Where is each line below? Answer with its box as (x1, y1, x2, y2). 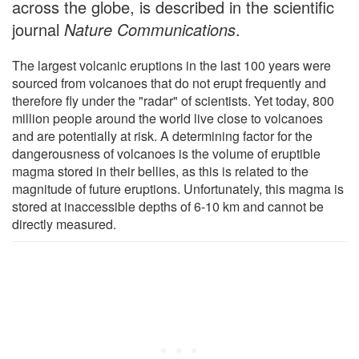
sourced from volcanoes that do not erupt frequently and (12, 73, 326, 92)
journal (12, 17, 64, 41)
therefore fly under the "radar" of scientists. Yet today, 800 (12, 91, 334, 110)
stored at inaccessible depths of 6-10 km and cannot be (12, 196, 324, 216)
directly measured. (12, 214, 116, 233)
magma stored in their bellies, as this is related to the (12, 161, 309, 180)
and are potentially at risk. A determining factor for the (12, 126, 313, 145)
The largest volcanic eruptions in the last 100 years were (12, 55, 331, 75)
